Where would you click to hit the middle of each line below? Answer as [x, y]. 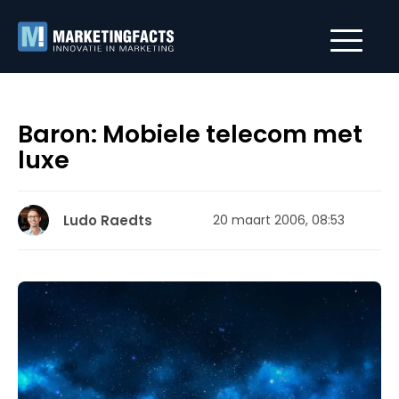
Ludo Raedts [108, 220]
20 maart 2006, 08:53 [279, 220]
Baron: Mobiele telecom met [190, 134]
